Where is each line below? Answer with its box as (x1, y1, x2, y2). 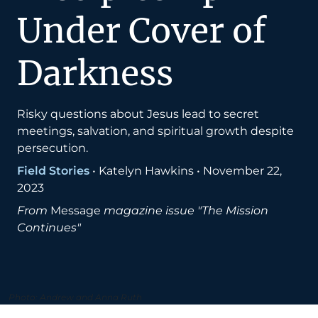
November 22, (203, 164, 282, 178)
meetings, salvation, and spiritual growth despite (17, 124, 294, 138)
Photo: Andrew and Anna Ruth (9, 292, 142, 303)
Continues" (17, 221, 81, 235)
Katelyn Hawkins (99, 164, 194, 178)
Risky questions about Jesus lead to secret (17, 107, 259, 121)
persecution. (17, 141, 88, 155)
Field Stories (17, 164, 89, 178)
